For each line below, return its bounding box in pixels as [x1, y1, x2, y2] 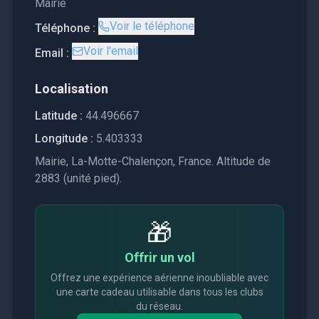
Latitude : [35, 109, 83, 122]
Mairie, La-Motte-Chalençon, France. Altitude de [35, 155, 271, 168]
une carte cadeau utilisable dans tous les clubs [56, 286, 263, 298]
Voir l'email [83, 44, 138, 58]
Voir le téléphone [110, 19, 194, 33]
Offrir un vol [124, 250, 195, 265]
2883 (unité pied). [35, 172, 122, 185]
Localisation [35, 81, 108, 96]
